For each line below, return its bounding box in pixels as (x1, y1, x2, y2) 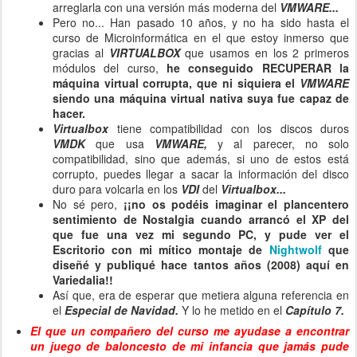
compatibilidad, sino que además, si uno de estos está (53, 151, 349, 167)
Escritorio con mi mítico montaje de (53, 241, 269, 257)
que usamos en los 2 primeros (185, 45, 349, 61)
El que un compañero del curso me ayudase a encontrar (30, 323, 349, 339)
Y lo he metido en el (182, 302, 285, 318)
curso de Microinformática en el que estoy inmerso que (53, 29, 349, 45)
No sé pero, (53, 196, 124, 212)
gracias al (53, 45, 109, 61)
